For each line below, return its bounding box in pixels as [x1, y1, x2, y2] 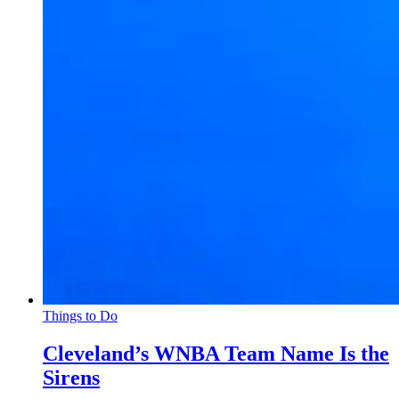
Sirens [43, 365, 100, 389]
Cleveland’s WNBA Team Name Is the [43, 341, 389, 365]
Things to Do [43, 307, 118, 323]
